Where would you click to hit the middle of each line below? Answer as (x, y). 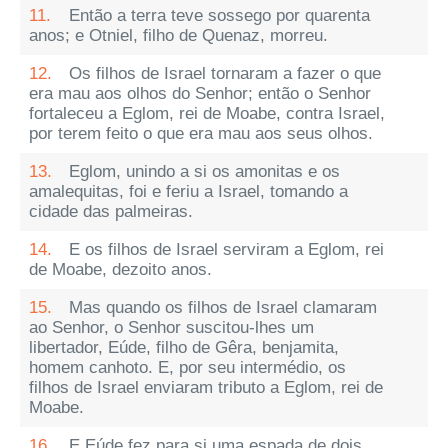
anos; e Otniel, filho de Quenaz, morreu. (178, 35)
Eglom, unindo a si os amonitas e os (204, 171)
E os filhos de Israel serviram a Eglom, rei (226, 249)
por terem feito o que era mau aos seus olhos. (201, 133)
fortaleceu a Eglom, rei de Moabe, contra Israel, (207, 113)
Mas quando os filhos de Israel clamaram (223, 307)
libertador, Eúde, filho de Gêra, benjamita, (184, 347)
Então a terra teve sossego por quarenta (219, 15)
